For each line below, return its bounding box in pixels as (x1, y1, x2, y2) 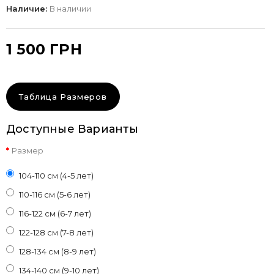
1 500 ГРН (6, 40, 82, 58)
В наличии (50, 3, 91, 13)
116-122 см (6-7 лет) (19, 208, 91, 218)
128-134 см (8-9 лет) (19, 246, 96, 256)
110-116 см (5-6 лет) (19, 189, 91, 199)
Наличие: (6, 3, 50, 13)
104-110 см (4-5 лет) (19, 170, 94, 180)
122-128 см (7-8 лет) (19, 227, 94, 237)
